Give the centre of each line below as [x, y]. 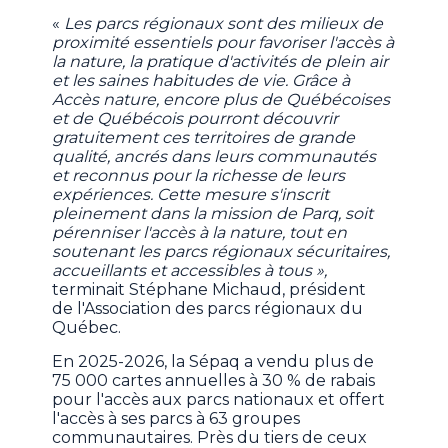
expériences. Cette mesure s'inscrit [191, 195]
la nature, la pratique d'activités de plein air [220, 62]
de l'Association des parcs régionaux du [208, 309]
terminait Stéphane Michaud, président [209, 290]
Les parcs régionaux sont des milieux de [224, 24]
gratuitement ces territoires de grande [204, 138]
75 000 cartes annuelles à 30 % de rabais [214, 381]
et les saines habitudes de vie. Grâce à [201, 81]
